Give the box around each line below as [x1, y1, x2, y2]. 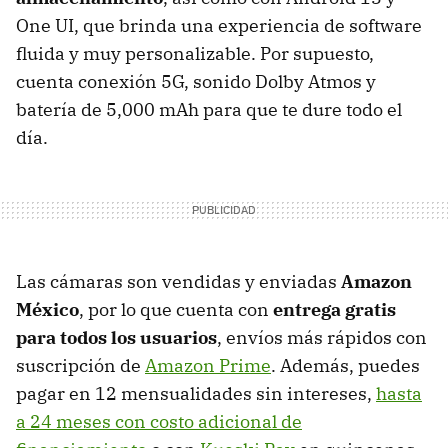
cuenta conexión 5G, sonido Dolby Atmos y [16, 69, 376, 93]
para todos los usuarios [16, 325, 217, 349]
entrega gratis [273, 297, 396, 321]
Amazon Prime [145, 353, 271, 377]
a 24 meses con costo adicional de [16, 409, 302, 433]
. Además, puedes [271, 353, 420, 377]
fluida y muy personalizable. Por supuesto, [16, 41, 374, 65]
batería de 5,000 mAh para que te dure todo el [16, 97, 402, 121]
